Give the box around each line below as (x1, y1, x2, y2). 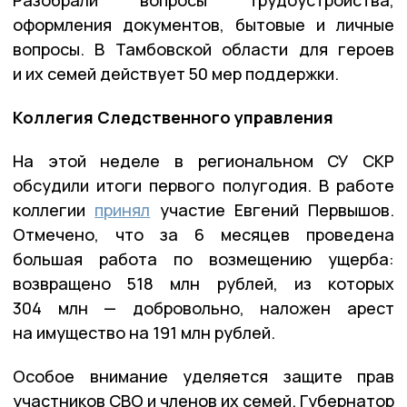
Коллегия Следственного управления (13, 106, 333, 129)
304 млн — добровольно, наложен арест (13, 297, 394, 320)
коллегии (13, 199, 95, 222)
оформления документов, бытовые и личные (13, 14, 394, 36)
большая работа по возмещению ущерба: (13, 248, 394, 271)
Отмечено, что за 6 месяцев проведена (13, 223, 394, 246)
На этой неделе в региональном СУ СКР (13, 150, 394, 173)
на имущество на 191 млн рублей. (13, 322, 275, 344)
